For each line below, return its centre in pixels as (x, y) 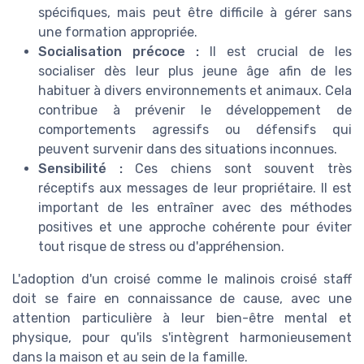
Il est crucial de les (275, 52)
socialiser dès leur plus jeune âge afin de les (195, 71)
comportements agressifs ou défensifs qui (195, 130)
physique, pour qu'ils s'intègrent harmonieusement (182, 338)
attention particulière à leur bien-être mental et (182, 318)
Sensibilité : (80, 169)
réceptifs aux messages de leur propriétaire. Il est (195, 188)
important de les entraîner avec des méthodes (195, 208)
